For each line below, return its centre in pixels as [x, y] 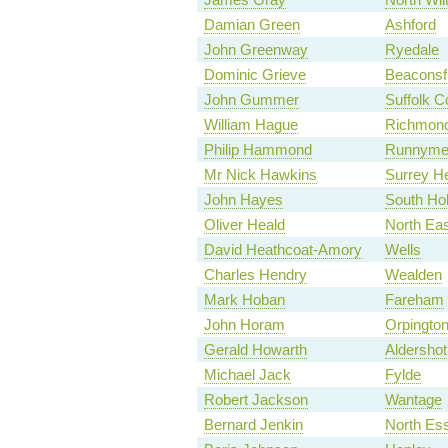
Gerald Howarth [255, 350]
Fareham [414, 300]
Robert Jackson [255, 400]
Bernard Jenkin [253, 425]
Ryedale [411, 50]
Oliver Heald [244, 225]
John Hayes [243, 200]
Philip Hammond [257, 150]
